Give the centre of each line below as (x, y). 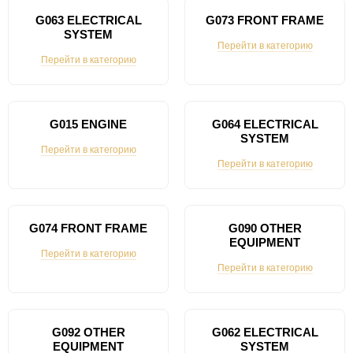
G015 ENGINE (88, 124)
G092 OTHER (88, 332)
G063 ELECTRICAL (88, 20)
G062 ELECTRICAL (265, 332)
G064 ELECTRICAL (265, 124)
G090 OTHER (265, 228)
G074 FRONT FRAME (88, 228)
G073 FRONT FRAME (265, 20)
